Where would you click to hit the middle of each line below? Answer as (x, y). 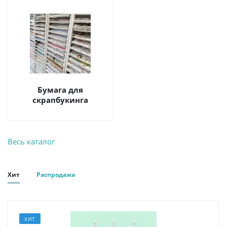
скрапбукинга (60, 100)
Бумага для (60, 89)
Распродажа (56, 174)
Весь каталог (31, 141)
